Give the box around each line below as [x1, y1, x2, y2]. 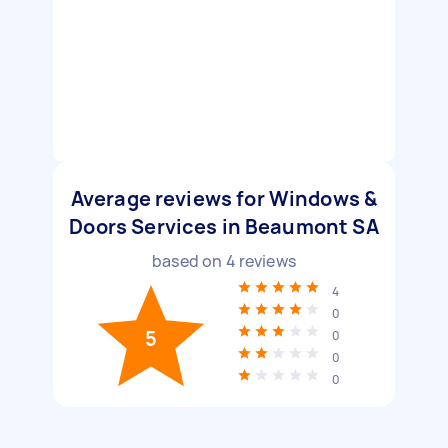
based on [152, 250, 226, 272]
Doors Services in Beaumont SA [69, 213, 379, 240]
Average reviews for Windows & [70, 185, 378, 212]
